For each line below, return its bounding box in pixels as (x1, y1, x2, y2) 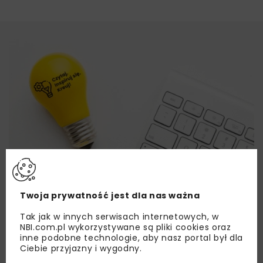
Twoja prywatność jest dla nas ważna (20, 189, 200, 201)
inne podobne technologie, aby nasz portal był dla (20, 231, 243, 244)
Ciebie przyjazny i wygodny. (20, 242, 142, 254)
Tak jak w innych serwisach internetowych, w (20, 210, 219, 222)
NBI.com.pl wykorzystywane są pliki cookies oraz (20, 221, 231, 233)
